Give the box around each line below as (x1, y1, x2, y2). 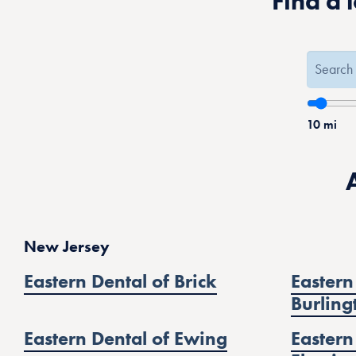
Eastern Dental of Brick (24, 268, 217, 293)
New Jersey (24, 236, 110, 257)
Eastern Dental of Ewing (24, 325, 227, 350)
